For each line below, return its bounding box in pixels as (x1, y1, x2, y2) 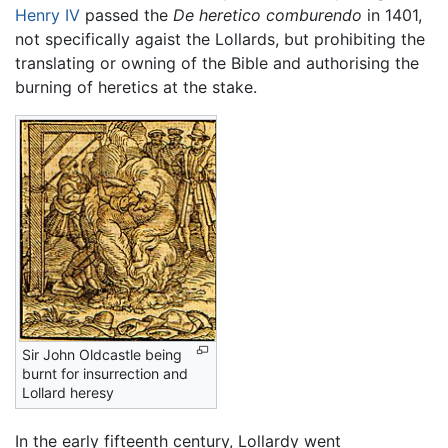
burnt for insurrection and (22, 364, 188, 382)
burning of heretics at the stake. (15, 76, 257, 97)
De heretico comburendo (173, 4, 362, 25)
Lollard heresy (22, 383, 114, 401)
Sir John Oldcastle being (22, 345, 182, 363)
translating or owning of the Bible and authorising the (15, 52, 419, 73)
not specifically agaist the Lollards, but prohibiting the (15, 28, 425, 49)
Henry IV (15, 4, 80, 25)
